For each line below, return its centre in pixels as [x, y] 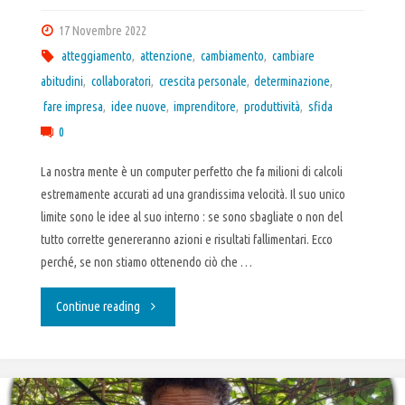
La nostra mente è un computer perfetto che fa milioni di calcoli [191, 172]
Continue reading [99, 306]
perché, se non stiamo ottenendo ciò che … [146, 263]
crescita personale [202, 81]
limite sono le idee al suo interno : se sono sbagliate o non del [191, 217]
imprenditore [205, 106]
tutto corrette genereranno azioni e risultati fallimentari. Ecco [186, 240]
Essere [155, 344]
